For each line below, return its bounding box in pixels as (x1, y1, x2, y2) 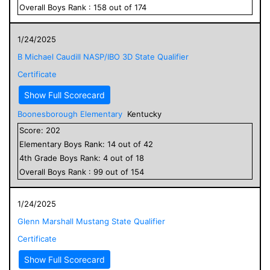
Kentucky (127, 108, 162, 119)
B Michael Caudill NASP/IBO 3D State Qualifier (17, 51, 189, 61)
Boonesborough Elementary (17, 108, 122, 119)
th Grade (24, 152, 60, 163)
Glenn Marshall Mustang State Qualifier (17, 216, 165, 226)
